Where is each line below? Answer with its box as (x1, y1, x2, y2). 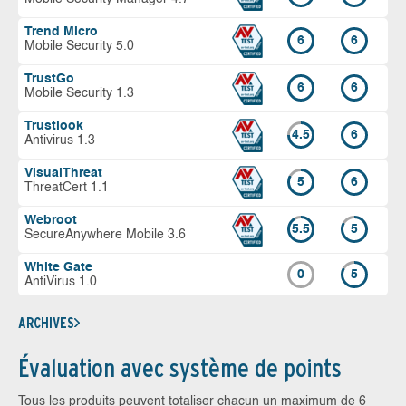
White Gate (24, 260, 92, 274)
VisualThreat (24, 166, 102, 179)
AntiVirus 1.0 (24, 275, 97, 288)
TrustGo (24, 72, 74, 85)
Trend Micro (24, 24, 98, 38)
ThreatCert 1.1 (24, 180, 109, 194)
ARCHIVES (18, 314, 74, 332)
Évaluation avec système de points (18, 352, 342, 383)
